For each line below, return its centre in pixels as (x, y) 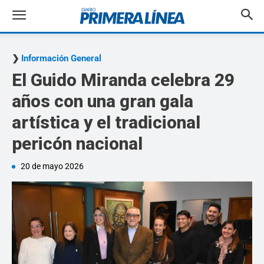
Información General (61, 58)
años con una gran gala (103, 101)
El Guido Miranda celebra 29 (123, 80)
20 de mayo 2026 (52, 166)
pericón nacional (77, 143)
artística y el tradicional (106, 122)
